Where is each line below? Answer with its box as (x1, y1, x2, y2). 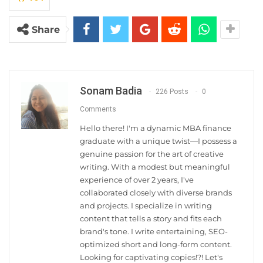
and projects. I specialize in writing (80, 200, 212, 210)
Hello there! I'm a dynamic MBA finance (80, 123, 231, 133)
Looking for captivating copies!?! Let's (80, 252, 222, 262)
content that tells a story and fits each (80, 213, 222, 223)
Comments (80, 105, 116, 114)
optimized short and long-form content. (80, 239, 232, 249)
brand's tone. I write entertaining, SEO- (80, 226, 228, 236)
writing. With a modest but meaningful (80, 161, 230, 171)
